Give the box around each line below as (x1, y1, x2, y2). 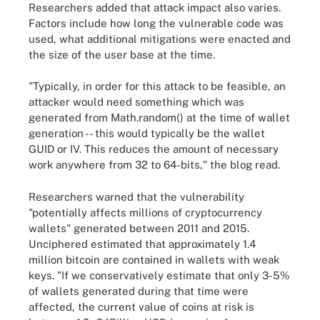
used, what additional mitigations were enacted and (29, 32, 291, 45)
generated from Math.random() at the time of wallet (29, 111, 290, 124)
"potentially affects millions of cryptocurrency (29, 206, 262, 219)
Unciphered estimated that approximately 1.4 (29, 237, 256, 250)
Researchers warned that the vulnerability (29, 190, 244, 203)
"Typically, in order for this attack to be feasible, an (29, 80, 286, 92)
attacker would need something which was (29, 96, 244, 108)
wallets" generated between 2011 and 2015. (29, 221, 249, 234)
